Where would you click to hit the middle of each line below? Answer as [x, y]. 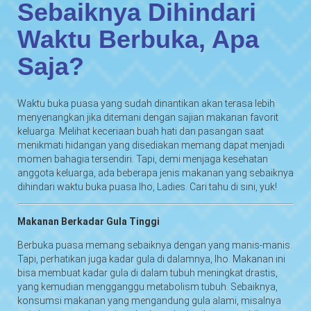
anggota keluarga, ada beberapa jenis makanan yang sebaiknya [155, 173]
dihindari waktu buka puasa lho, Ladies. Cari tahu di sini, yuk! [148, 186]
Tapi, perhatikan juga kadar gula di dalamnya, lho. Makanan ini [151, 259]
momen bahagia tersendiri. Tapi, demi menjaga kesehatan [143, 159]
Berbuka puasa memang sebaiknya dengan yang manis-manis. [155, 245]
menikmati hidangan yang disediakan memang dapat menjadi [151, 145]
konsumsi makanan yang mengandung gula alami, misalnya [149, 300]
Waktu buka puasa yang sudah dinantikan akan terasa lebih [146, 103]
